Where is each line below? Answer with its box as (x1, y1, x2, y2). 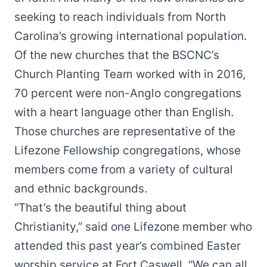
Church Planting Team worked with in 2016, (14, 67, 246, 81)
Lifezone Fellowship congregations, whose (14, 144, 241, 157)
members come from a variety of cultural (14, 163, 233, 176)
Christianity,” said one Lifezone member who (14, 220, 252, 234)
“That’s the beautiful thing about (14, 201, 187, 215)
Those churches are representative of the (14, 125, 235, 138)
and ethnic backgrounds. (14, 182, 147, 195)
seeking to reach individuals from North (14, 10, 226, 24)
